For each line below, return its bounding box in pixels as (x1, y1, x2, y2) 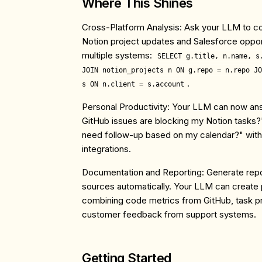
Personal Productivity (82, 101, 167, 112)
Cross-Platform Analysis (82, 22, 180, 33)
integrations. (82, 143, 131, 154)
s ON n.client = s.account (82, 80, 184, 88)
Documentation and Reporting (82, 167, 202, 178)
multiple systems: (82, 50, 154, 61)
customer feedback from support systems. (82, 209, 256, 220)
